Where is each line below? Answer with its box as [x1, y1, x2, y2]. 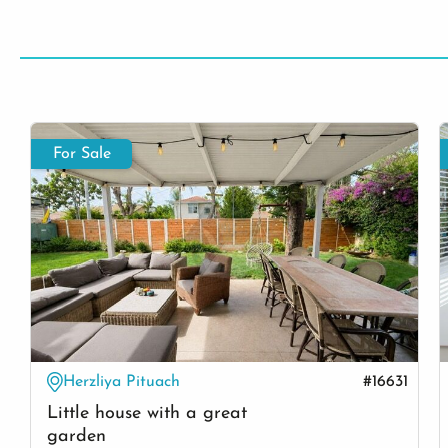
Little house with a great [47, 403, 247, 423]
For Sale [53, 146, 111, 163]
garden [47, 426, 106, 446]
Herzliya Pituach [63, 374, 180, 391]
